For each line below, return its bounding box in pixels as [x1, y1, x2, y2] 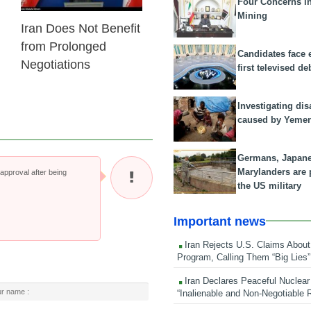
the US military [237, 180, 302, 191]
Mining [237, 10, 268, 21]
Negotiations [20, 58, 90, 72]
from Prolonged [20, 40, 106, 53]
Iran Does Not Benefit [20, 22, 140, 35]
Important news [174, 214, 267, 228]
